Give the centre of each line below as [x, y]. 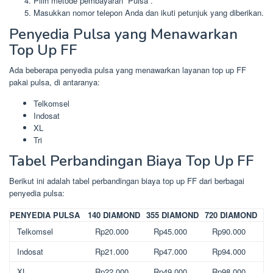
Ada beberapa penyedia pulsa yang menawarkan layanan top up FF [128, 69]
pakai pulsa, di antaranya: [55, 82]
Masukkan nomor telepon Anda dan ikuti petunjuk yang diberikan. [149, 13]
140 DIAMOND [114, 215]
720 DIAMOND [231, 215]
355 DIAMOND [172, 215]
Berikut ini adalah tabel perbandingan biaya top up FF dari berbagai [127, 181]
